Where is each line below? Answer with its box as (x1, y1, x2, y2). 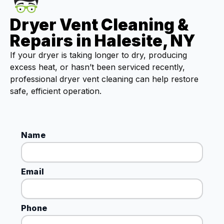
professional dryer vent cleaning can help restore (10, 74, 198, 84)
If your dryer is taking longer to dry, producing (10, 50, 187, 60)
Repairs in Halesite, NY (10, 31, 195, 51)
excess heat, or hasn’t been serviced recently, (10, 62, 185, 72)
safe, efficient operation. (10, 86, 101, 96)
